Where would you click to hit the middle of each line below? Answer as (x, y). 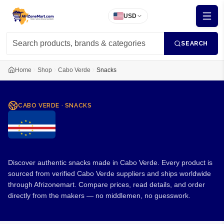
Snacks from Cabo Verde (97, 148)
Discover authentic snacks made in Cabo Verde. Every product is (110, 162)
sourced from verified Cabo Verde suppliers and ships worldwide (109, 173)
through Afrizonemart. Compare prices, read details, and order (106, 184)
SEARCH (194, 43)
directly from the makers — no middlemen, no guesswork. (99, 195)
